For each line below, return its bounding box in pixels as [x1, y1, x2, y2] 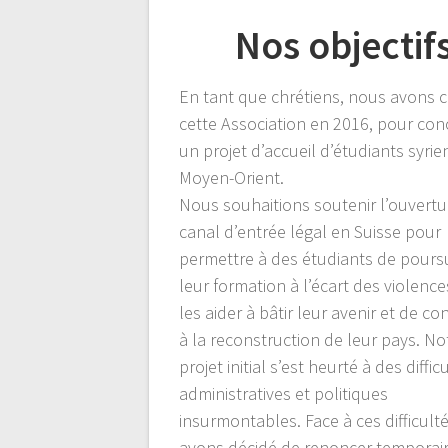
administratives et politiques [179, 381, 389, 405]
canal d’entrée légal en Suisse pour [179, 219, 442, 243]
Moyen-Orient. [179, 165, 285, 189]
